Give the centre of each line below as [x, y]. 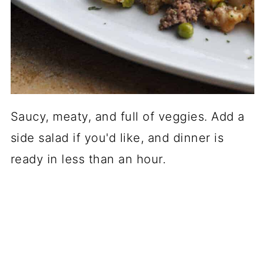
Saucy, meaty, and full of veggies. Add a [127, 116]
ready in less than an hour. [88, 159]
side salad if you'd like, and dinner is [117, 138]
